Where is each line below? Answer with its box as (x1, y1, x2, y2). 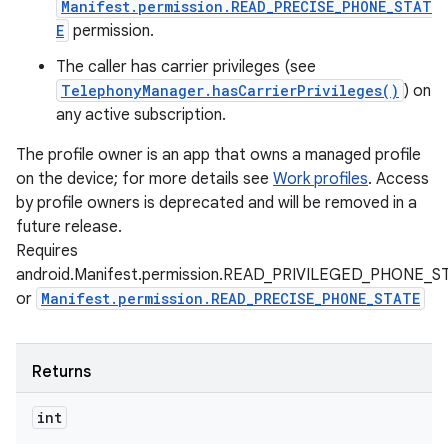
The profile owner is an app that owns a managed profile (16, 145, 421, 165)
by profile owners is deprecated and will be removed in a (16, 193, 417, 213)
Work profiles (273, 169, 368, 189)
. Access (368, 169, 429, 189)
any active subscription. (56, 105, 226, 125)
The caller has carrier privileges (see (56, 57, 316, 77)
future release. (16, 217, 122, 237)
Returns (32, 362, 91, 382)
